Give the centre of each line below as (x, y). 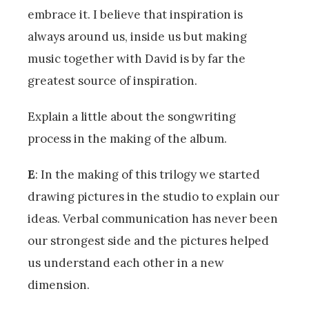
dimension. (60, 285)
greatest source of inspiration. (112, 80)
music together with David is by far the (137, 58)
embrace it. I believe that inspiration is (135, 14)
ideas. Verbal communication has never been (153, 218)
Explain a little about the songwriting (132, 116)
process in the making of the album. (127, 138)
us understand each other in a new (126, 262)
